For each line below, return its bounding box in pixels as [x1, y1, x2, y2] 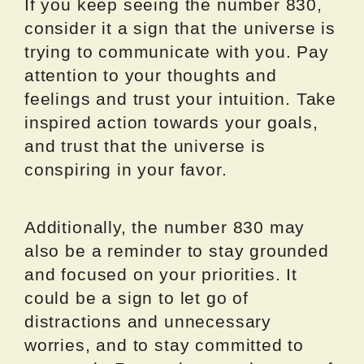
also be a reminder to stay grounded [24, 240, 329, 260]
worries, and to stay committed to [24, 335, 305, 354]
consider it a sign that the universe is [24, 18, 336, 37]
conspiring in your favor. [24, 159, 227, 179]
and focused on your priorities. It [24, 264, 297, 284]
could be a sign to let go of [24, 288, 249, 307]
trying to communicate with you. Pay [24, 41, 329, 61]
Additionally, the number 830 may [24, 217, 305, 236]
